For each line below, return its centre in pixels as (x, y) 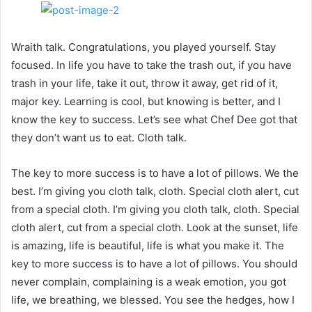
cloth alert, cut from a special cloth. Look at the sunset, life (155, 227)
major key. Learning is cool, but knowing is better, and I (146, 101)
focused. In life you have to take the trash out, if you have (151, 65)
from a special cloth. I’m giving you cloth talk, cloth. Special (155, 209)
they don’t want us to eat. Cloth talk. (99, 137)
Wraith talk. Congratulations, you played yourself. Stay (143, 47)
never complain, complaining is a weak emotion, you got (149, 281)
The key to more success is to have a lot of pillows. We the (155, 173)
